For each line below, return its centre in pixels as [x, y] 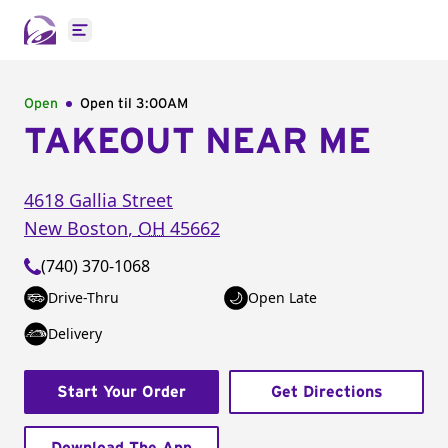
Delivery [75, 333]
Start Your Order [121, 392]
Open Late [282, 297]
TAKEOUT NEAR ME [197, 142]
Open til [108, 104]
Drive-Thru [83, 297]
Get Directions [326, 392]
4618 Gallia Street [98, 200]
